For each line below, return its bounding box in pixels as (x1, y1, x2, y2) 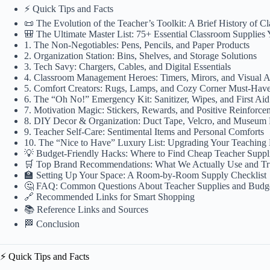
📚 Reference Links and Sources (24, 204, 148, 215)
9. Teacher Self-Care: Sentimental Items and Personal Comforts (24, 127, 264, 137)
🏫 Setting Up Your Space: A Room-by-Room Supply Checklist (24, 170, 266, 181)
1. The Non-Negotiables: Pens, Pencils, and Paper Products (24, 40, 250, 51)
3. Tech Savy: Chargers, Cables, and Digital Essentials (24, 61, 231, 72)
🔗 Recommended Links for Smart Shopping (24, 192, 195, 202)
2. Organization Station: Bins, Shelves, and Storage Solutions (24, 51, 257, 61)
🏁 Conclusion (24, 219, 80, 230)
